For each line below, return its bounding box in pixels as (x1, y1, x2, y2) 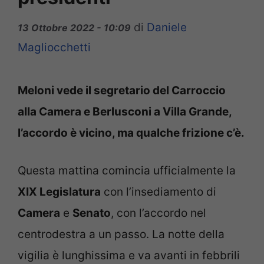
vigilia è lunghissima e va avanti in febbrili (18, 249, 240, 263)
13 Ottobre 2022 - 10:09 (18, 21, 131, 34)
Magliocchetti (18, 40, 91, 54)
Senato (72, 206, 111, 220)
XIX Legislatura (18, 185, 101, 199)
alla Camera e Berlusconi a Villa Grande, (18, 104, 232, 118)
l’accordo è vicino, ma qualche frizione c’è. (18, 126, 245, 140)
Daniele (147, 20, 187, 34)
